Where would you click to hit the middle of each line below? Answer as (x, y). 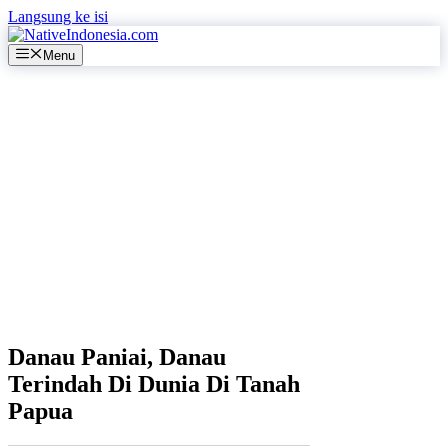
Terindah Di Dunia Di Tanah (154, 384)
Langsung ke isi (58, 16)
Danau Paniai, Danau (117, 357)
